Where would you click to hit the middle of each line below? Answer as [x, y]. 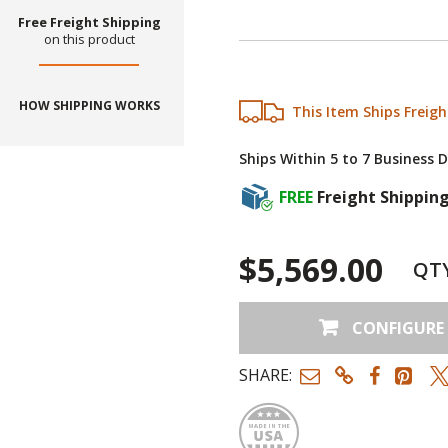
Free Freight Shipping [89, 22]
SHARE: [265, 375]
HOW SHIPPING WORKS [89, 106]
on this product [89, 39]
